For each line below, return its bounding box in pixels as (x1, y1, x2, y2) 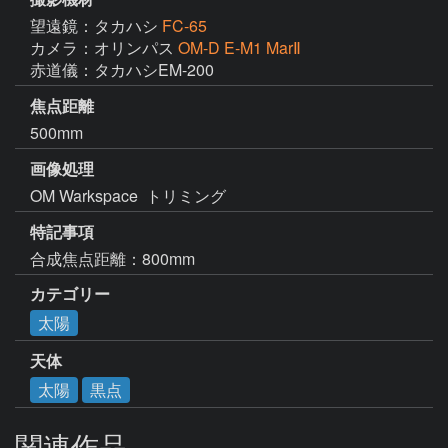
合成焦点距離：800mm (30, 246, 195, 270)
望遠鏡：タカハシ (30, 14, 162, 38)
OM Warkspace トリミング (30, 183, 226, 207)
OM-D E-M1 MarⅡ (178, 36, 301, 60)
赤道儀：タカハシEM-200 (30, 58, 214, 82)
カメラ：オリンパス (30, 36, 178, 60)
